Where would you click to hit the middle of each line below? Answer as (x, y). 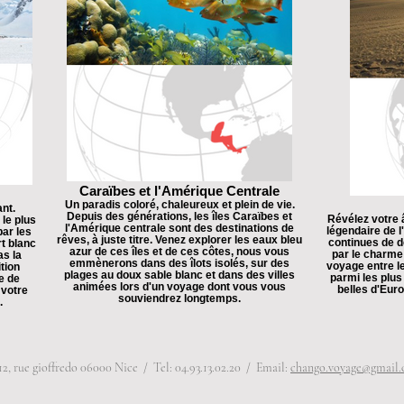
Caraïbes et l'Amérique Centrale (179, 191)
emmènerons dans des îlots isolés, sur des (179, 263)
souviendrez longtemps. (179, 298)
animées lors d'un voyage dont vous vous (179, 286)
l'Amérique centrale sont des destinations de (179, 228)
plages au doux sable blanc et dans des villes (179, 275)
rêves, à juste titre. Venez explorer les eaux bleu (179, 239)
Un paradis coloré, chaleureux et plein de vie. (179, 204)
